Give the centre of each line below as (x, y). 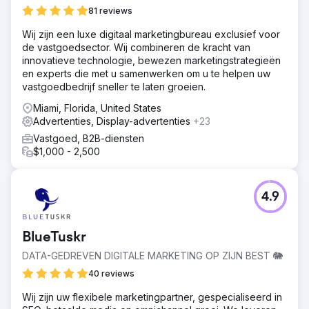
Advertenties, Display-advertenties (113, 121)
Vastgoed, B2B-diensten (89, 138)
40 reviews (111, 273)
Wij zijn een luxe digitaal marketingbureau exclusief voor (151, 34)
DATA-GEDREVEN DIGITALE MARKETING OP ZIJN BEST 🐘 (152, 255)
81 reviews (110, 10)
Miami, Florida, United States (97, 108)
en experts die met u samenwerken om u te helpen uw (146, 73)
